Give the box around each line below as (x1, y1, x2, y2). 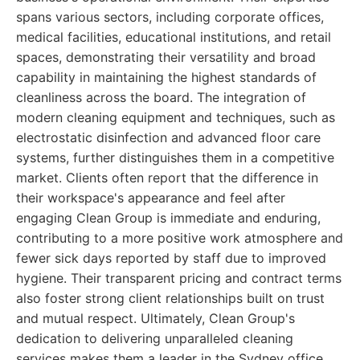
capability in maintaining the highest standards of (16, 69, 317, 85)
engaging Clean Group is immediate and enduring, (16, 210, 321, 226)
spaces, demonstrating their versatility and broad (16, 49, 316, 65)
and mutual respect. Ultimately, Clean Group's (16, 310, 295, 326)
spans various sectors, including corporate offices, (16, 9, 324, 25)
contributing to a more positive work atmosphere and (16, 230, 343, 246)
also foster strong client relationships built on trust (16, 290, 325, 306)
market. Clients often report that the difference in (16, 170, 318, 186)
